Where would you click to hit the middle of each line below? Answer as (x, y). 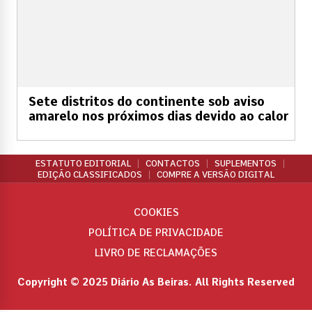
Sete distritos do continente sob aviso (147, 101)
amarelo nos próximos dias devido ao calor (158, 116)
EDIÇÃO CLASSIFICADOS (90, 174)
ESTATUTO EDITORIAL (83, 163)
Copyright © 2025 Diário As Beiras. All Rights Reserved (156, 282)
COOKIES (156, 212)
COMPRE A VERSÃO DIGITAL (216, 174)
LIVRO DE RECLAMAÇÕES (156, 252)
